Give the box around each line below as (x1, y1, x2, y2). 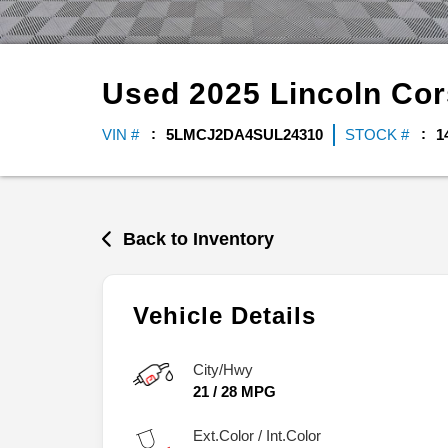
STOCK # (345, 125, 409, 143)
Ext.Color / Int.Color (193, 427, 321, 445)
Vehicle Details (133, 302, 316, 330)
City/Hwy (193, 361, 253, 379)
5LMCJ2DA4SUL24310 (166, 125, 323, 143)
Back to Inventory (123, 228, 275, 249)
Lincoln (270, 76, 391, 110)
